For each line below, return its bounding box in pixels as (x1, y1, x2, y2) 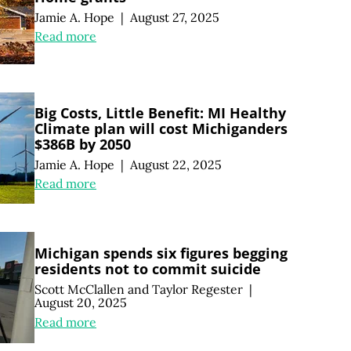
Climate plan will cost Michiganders (34, 118, 288, 138)
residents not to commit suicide (34, 259, 261, 279)
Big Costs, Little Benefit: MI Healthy (34, 103, 286, 122)
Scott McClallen (34, 281, 125, 297)
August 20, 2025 (34, 295, 127, 310)
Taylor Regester (152, 281, 243, 297)
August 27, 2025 (129, 9, 219, 25)
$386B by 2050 (34, 134, 131, 154)
